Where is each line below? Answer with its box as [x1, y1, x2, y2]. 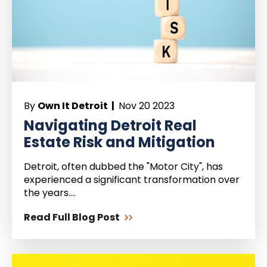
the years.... [24, 186, 76, 200]
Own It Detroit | [38, 99, 116, 113]
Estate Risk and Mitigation [24, 132, 215, 153]
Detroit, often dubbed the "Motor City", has [24, 160, 223, 174]
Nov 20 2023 [116, 99, 175, 113]
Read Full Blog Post [24, 210, 120, 225]
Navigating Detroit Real [24, 116, 197, 136]
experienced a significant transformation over [24, 173, 240, 187]
